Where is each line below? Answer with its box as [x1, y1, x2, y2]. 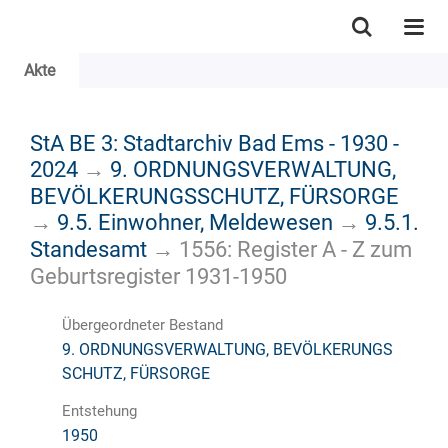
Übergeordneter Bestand [62, 315, 223, 334]
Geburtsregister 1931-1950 [30, 262, 287, 289]
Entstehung [62, 401, 137, 420]
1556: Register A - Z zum [179, 235, 412, 262]
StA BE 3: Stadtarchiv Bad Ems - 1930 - [30, 129, 399, 156]
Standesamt [30, 235, 147, 262]
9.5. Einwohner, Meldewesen [57, 208, 333, 235]
